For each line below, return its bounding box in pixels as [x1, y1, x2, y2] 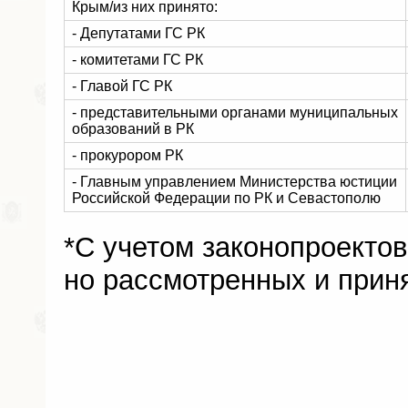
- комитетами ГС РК [72, 52, 203, 67]
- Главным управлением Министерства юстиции [72, 174, 397, 189]
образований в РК [72, 121, 194, 137]
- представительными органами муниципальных [72, 105, 398, 120]
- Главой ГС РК [72, 78, 172, 94]
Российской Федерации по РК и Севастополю [72, 190, 381, 206]
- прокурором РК [72, 148, 183, 163]
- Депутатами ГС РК [72, 25, 205, 41]
